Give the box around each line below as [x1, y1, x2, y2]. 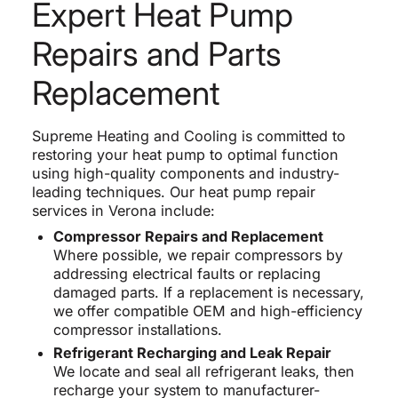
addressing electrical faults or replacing [52, 264, 321, 283]
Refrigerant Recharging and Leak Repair [52, 343, 331, 362]
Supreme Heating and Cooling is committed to [31, 126, 346, 145]
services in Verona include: [31, 201, 215, 219]
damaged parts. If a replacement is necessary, [52, 283, 364, 301]
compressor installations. [52, 320, 222, 338]
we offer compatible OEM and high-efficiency [52, 301, 362, 320]
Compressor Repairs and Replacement [52, 227, 323, 245]
